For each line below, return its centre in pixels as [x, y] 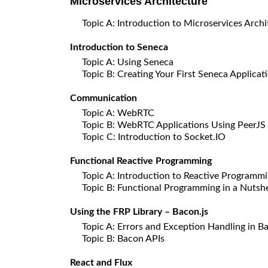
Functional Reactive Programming [141, 161]
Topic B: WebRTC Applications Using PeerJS [174, 125]
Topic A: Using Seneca [128, 62]
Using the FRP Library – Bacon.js [139, 211]
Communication [103, 98]
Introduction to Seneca [119, 47]
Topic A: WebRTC [118, 113]
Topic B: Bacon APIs [123, 238]
